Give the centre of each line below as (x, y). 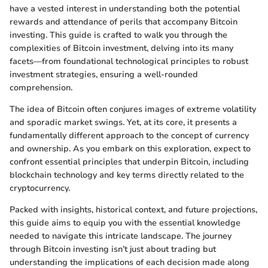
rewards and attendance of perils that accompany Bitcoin (124, 22)
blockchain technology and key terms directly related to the (127, 175)
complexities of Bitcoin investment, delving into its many (121, 48)
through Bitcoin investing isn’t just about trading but (113, 249)
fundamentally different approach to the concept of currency (129, 135)
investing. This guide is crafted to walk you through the (118, 35)
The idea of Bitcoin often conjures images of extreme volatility (133, 109)
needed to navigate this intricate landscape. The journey (121, 236)
